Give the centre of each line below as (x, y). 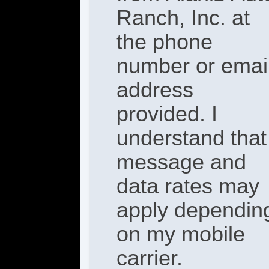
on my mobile (181, 234)
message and (182, 162)
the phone (165, 42)
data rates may (188, 186)
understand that (192, 138)
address (155, 90)
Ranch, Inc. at (183, 18)
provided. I (167, 114)
